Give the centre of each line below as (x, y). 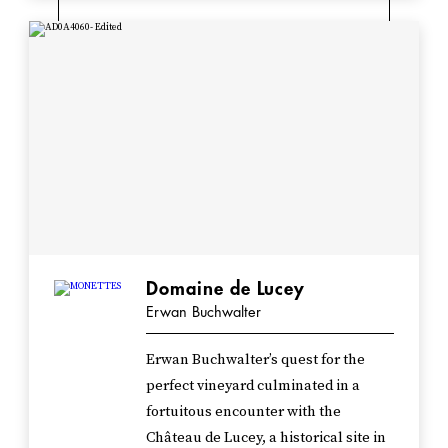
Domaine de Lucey (226, 288)
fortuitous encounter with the (244, 411)
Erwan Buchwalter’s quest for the (256, 359)
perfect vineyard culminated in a (253, 385)
